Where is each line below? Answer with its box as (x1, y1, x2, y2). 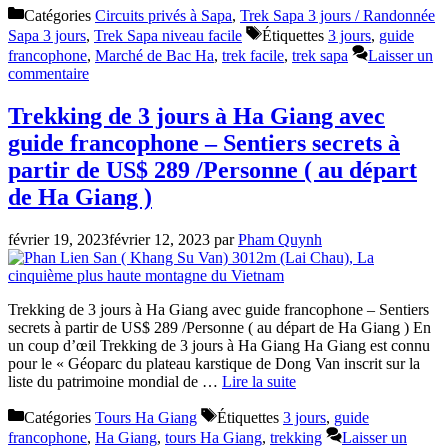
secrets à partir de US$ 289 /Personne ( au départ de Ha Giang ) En (8, 318, 431, 336)
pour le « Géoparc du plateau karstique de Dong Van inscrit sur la (8, 354, 420, 372)
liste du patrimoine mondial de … (8, 372, 222, 390)
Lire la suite (222, 372, 296, 390)
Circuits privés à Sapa (95, 6, 232, 24)
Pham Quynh (238, 230, 322, 248)
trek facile (222, 46, 284, 64)
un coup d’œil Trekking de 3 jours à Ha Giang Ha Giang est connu (8, 336, 430, 354)
